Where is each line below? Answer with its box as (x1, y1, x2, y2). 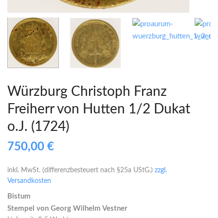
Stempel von (7, 204, 51, 212)
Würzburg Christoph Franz (7, 84, 167, 98)
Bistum (7, 192, 31, 200)
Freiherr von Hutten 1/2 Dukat (7, 102, 190, 116)
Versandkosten (7, 177, 51, 184)
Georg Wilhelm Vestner (51, 204, 127, 212)
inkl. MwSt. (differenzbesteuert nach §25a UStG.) (7, 166, 153, 174)
